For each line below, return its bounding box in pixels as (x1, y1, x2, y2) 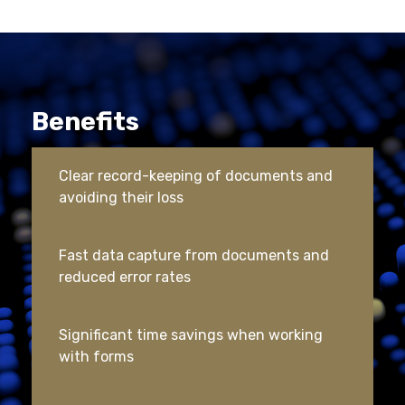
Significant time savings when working (59, 326, 323, 344)
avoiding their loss (59, 189, 184, 206)
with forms (59, 348, 134, 365)
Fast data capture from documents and (59, 247, 329, 264)
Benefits (32, 107, 139, 137)
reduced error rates (59, 268, 191, 286)
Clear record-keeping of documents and (59, 167, 333, 184)
